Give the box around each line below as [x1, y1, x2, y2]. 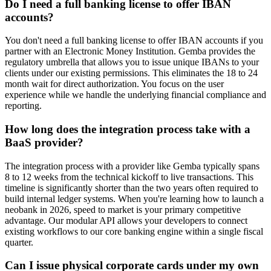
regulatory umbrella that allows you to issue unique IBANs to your [5, 57, 259, 68]
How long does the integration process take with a [5, 122, 250, 135]
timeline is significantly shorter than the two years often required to [5, 182, 258, 193]
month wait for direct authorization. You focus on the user [5, 79, 224, 90]
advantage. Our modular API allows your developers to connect [5, 215, 247, 226]
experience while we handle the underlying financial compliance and [5, 90, 266, 100]
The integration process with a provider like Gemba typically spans [5, 160, 260, 171]
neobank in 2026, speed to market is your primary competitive [5, 204, 241, 215]
